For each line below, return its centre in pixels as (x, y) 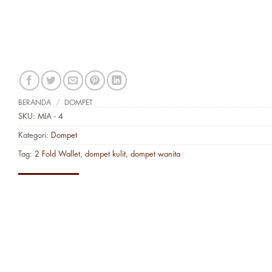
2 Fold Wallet (57, 154)
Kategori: (35, 135)
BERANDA (35, 103)
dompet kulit (105, 154)
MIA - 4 (50, 117)
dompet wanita (155, 154)
